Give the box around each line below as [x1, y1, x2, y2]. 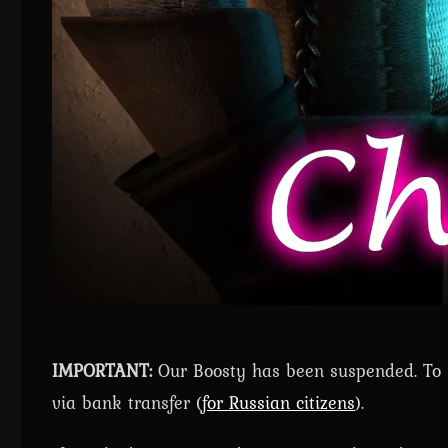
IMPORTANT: [52, 356, 152, 384]
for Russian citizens [202, 388, 355, 416]
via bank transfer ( [52, 388, 202, 416]
